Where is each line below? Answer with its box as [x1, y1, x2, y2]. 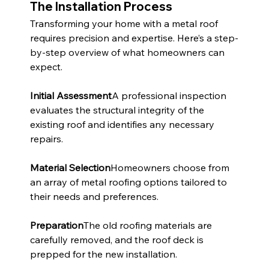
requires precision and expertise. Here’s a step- [29, 32, 238, 44]
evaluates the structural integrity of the [29, 104, 207, 116]
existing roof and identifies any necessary [29, 118, 217, 131]
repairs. [29, 133, 63, 145]
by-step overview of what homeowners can [29, 46, 227, 59]
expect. [29, 61, 62, 73]
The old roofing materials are [83, 219, 214, 232]
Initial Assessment [29, 89, 112, 102]
